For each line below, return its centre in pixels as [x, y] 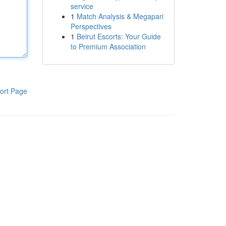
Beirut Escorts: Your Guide [119, 36]
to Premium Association [108, 46]
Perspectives [91, 26]
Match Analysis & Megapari [120, 16]
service [82, 6]
